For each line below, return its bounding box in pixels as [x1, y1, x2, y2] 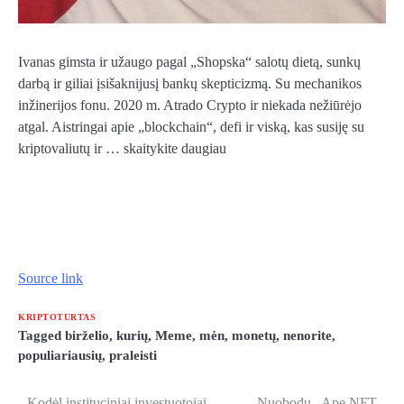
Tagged [18, 327, 65, 343]
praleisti [109, 347, 157, 363]
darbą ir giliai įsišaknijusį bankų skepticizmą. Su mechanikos [18, 76, 362, 92]
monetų [232, 327, 276, 343]
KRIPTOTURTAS [18, 311, 96, 322]
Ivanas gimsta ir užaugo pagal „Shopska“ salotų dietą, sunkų [18, 54, 361, 70]
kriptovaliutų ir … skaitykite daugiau [18, 141, 226, 157]
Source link [18, 271, 83, 287]
